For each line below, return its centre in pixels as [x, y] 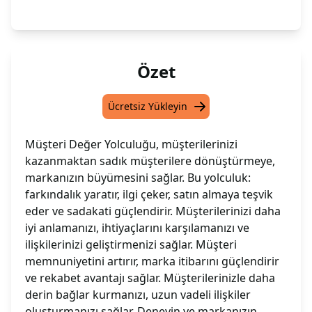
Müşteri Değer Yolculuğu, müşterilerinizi [131, 145]
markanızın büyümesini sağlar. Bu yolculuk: [138, 178]
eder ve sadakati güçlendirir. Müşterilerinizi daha [153, 211]
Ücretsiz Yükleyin [148, 107]
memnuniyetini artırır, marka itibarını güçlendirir [152, 262]
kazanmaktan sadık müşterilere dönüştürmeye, [150, 161]
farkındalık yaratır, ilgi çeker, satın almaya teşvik [149, 195]
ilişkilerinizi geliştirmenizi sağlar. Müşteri [131, 245]
